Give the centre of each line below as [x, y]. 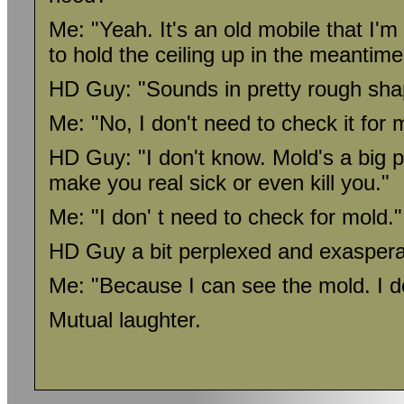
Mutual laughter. [125, 320]
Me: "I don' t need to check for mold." [225, 217]
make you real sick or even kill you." [219, 183]
